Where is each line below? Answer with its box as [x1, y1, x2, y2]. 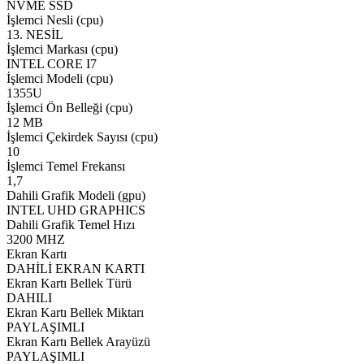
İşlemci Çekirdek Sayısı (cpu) [6, 129, 158, 144]
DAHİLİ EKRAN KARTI [6, 261, 145, 275]
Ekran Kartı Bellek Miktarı [6, 305, 144, 319]
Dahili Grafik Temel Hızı [6, 217, 135, 232]
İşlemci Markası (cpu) [6, 41, 118, 56]
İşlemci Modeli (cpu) [6, 71, 113, 85]
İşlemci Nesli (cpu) [6, 12, 103, 27]
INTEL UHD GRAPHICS [6, 202, 145, 217]
